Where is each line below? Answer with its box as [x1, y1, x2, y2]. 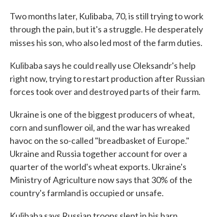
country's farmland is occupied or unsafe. [10, 187, 164, 198]
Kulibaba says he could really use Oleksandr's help [10, 60, 196, 71]
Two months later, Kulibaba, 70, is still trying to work [10, 11, 203, 21]
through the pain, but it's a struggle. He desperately [10, 24, 203, 34]
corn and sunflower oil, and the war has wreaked [10, 122, 190, 133]
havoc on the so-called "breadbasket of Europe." [10, 135, 189, 146]
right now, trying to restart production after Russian [10, 73, 205, 84]
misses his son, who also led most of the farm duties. [10, 37, 202, 48]
